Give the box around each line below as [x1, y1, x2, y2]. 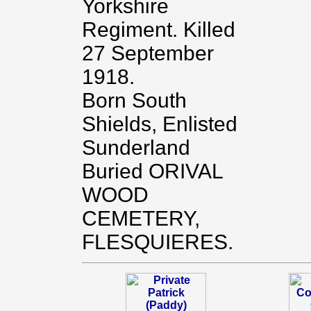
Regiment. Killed [81, 18, 235, 41]
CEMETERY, [81, 207, 200, 230]
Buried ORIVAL [81, 160, 223, 183]
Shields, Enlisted [81, 112, 237, 135]
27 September [81, 42, 214, 65]
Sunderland [81, 136, 190, 159]
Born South [81, 89, 187, 112]
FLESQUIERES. [81, 230, 233, 253]
